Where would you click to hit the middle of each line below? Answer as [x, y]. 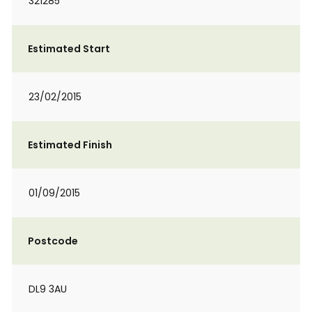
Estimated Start [69, 49]
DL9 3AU [48, 289]
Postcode [53, 241]
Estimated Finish [70, 145]
